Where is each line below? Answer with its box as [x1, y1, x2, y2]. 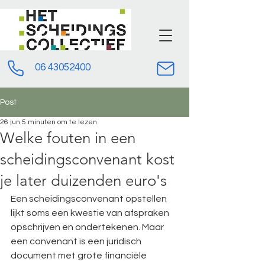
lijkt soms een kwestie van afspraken [11, 208, 171, 218]
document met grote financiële [11, 251, 148, 260]
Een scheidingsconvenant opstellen [11, 194, 169, 203]
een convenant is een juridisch [11, 237, 143, 246]
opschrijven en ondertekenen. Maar [11, 222, 166, 232]
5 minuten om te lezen [22, 118, 97, 126]
